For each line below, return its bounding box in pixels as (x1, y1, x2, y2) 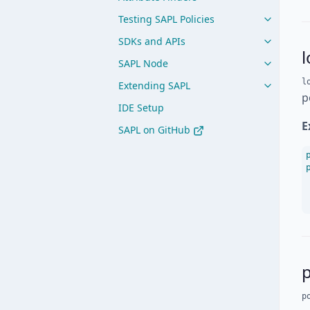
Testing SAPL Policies (118, 12, 215, 26)
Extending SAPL (118, 79, 190, 92)
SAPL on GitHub (118, 123, 193, 136)
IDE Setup (118, 101, 164, 114)
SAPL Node (118, 57, 168, 70)
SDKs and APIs (118, 35, 185, 48)
